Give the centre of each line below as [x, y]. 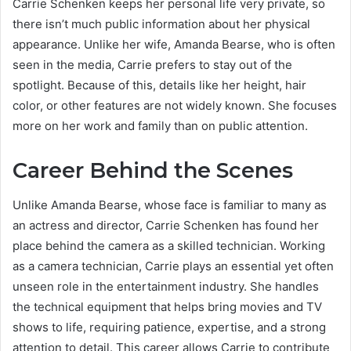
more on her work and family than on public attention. [160, 125]
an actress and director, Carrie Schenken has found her [166, 226]
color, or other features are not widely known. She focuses [175, 105]
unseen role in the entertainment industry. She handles [166, 287]
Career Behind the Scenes [153, 170]
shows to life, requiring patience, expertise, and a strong [169, 327]
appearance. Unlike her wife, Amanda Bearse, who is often [174, 44]
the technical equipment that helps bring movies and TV [167, 307]
